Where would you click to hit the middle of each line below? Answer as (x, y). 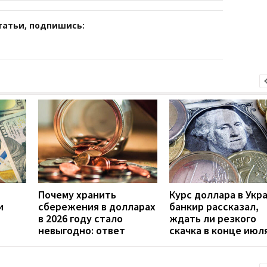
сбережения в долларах (97, 206)
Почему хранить (77, 194)
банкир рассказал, (214, 206)
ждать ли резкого (213, 218)
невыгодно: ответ (82, 230)
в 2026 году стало (80, 218)
